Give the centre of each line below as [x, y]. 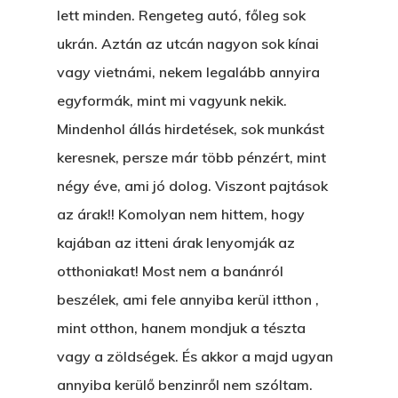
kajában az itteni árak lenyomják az [176, 243]
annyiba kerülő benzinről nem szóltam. [185, 385]
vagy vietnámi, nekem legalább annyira [188, 72]
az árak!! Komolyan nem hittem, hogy [181, 214]
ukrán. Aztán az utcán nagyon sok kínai [188, 44]
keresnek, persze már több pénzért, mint [191, 157]
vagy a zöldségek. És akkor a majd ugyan [195, 356]
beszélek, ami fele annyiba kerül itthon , [188, 299]
